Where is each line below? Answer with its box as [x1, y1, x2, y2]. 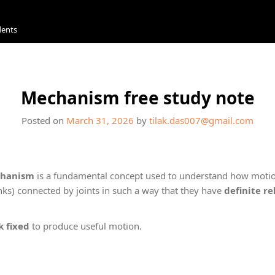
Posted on [21, 114, 66, 126]
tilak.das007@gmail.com [149, 114, 254, 126]
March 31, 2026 [66, 114, 134, 126]
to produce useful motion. [29, 219, 142, 232]
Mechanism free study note [20, 86, 255, 109]
